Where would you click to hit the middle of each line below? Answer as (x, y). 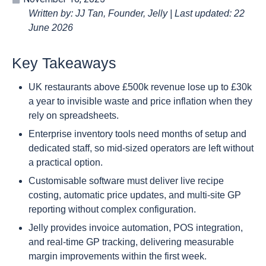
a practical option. (66, 162)
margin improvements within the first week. (118, 256)
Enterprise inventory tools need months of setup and (137, 134)
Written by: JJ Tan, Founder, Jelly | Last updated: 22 (137, 13)
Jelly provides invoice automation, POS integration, (136, 227)
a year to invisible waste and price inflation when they (140, 101)
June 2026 (51, 27)
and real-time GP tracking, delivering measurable (131, 242)
